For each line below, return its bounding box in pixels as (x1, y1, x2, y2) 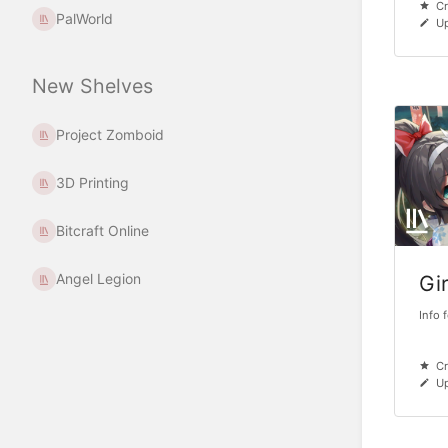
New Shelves (32, 74, 153, 98)
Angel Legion (56, 270, 142, 288)
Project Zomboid (56, 125, 165, 143)
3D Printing (56, 174, 130, 192)
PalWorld (56, 9, 114, 27)
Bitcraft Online (56, 222, 150, 240)
